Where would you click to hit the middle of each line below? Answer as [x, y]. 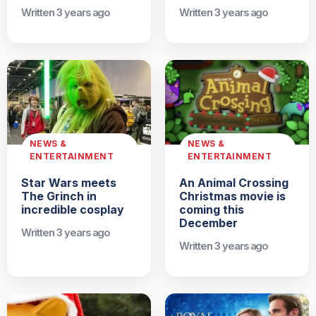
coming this [212, 209]
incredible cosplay [73, 209]
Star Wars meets [69, 182]
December [208, 223]
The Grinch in [59, 196]
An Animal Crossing [234, 182]
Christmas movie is [232, 196]
